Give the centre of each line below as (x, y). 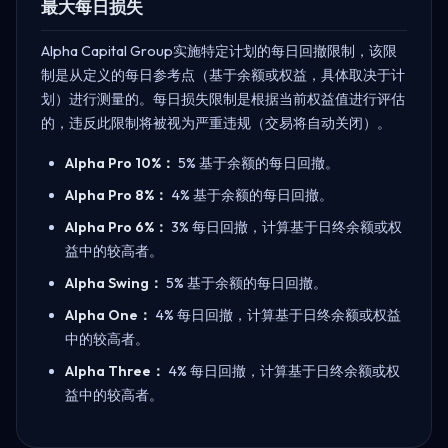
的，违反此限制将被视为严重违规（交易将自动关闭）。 (216, 122)
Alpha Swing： (114, 282)
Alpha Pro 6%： (116, 226)
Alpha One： (108, 314)
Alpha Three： (115, 370)
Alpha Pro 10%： (120, 162)
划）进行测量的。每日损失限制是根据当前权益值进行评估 (223, 98)
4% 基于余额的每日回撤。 (250, 194)
